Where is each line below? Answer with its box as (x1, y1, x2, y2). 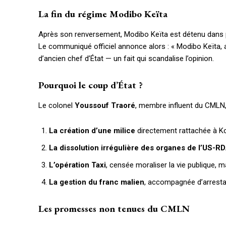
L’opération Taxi (49, 160, 106, 170)
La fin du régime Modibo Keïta (38, 8, 167, 21)
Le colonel (38, 101, 75, 110)
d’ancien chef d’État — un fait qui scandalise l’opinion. (38, 54, 214, 64)
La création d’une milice (49, 126, 135, 136)
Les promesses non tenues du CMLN (38, 202, 190, 215)
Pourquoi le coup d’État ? (38, 79, 143, 92)
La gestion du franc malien (49, 178, 144, 187)
